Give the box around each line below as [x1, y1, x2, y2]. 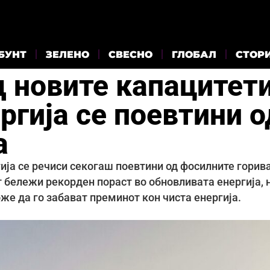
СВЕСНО [108, 48, 152, 60]
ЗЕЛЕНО [46, 48, 89, 60]
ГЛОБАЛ [172, 48, 216, 60]
